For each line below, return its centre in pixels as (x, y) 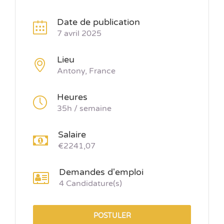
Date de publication (98, 22)
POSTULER (112, 216)
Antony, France (86, 71)
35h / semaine (84, 109)
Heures (72, 97)
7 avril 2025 (79, 34)
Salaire (72, 135)
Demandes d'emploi (101, 172)
